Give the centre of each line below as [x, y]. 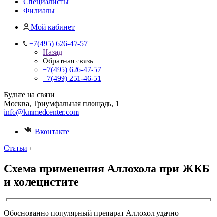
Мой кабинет [53, 27]
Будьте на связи [29, 95]
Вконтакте [51, 132]
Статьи [15, 148]
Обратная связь [68, 61]
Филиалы [39, 10]
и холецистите [41, 181]
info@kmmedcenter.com [41, 112]
